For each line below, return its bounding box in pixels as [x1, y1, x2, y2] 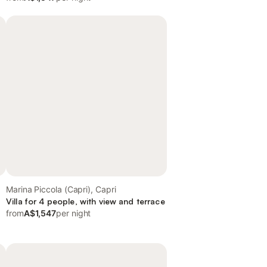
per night [56, 208, 91, 218]
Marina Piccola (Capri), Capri [6, 184, 116, 194]
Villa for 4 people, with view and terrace [6, 196, 165, 206]
